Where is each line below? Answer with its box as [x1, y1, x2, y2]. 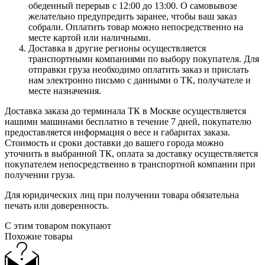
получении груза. [5, 169, 75, 180]
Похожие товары [5, 231, 73, 241]
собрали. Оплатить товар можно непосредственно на [28, 21, 243, 32]
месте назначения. [28, 85, 101, 96]
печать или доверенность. [5, 200, 109, 211]
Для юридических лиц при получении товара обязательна [5, 189, 239, 200]
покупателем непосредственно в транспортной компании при [5, 159, 256, 169]
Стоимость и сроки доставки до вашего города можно [5, 137, 224, 148]
